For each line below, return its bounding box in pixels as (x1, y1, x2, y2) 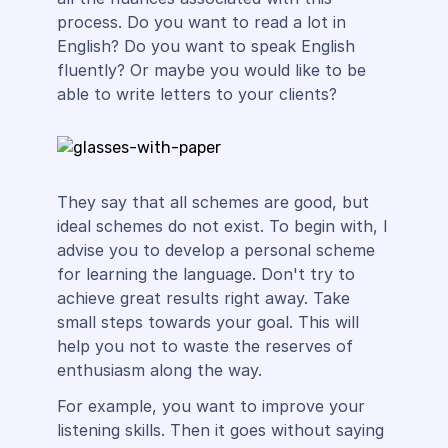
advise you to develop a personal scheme (56, 240, 375, 260)
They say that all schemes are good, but (56, 192, 369, 212)
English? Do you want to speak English (56, 36, 355, 56)
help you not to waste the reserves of (56, 336, 353, 356)
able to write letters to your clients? (56, 84, 337, 104)
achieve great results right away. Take (56, 288, 350, 308)
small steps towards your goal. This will (56, 312, 359, 332)
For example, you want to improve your (56, 396, 365, 416)
